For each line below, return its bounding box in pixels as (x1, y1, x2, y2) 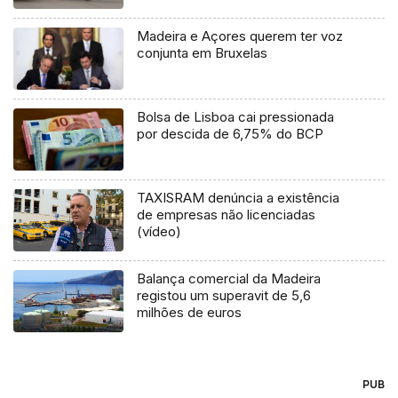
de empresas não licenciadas (137, 206, 316, 224)
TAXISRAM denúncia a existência (137, 189, 340, 207)
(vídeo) (137, 223, 182, 241)
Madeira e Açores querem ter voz (137, 28, 344, 45)
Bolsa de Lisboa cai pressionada (137, 108, 335, 126)
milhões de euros (137, 304, 243, 322)
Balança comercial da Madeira (137, 270, 322, 288)
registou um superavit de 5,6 (137, 287, 312, 305)
